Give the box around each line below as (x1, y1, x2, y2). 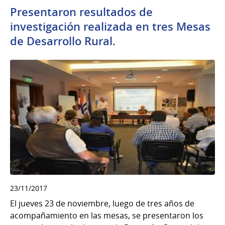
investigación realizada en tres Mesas (10, 19, 210, 34)
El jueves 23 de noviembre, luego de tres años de (10, 198, 194, 209)
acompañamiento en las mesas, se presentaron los (10, 210, 203, 221)
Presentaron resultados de (10, 4, 153, 20)
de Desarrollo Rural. (10, 33, 116, 49)
